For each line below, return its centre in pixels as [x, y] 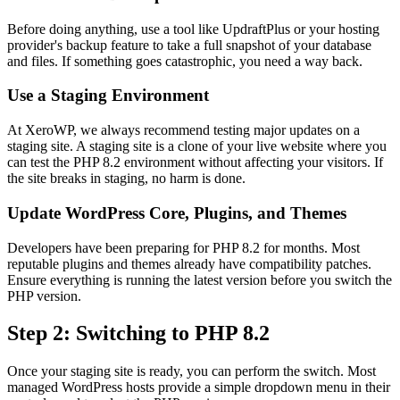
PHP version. [44, 296]
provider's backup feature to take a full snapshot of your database [189, 45]
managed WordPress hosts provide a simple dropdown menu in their [199, 387]
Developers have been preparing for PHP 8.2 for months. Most [183, 247]
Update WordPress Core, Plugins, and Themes [177, 212]
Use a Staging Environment [108, 96]
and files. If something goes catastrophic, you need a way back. [185, 61]
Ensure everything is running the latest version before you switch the [200, 279]
